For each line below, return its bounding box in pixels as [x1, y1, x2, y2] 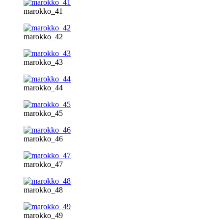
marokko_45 [24, 109, 63, 117]
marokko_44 [24, 83, 63, 92]
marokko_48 [24, 185, 63, 194]
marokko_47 [24, 160, 63, 168]
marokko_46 [24, 134, 63, 143]
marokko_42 [24, 32, 63, 41]
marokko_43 [24, 57, 63, 66]
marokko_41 [24, 6, 63, 15]
